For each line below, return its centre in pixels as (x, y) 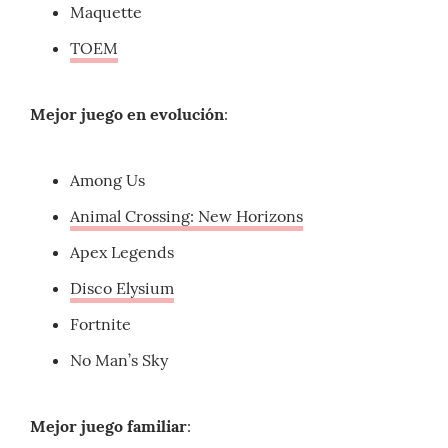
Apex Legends (122, 252)
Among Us (107, 180)
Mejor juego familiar (108, 426)
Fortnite (100, 324)
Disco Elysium (122, 288)
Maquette (106, 12)
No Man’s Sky (119, 360)
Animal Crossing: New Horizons (186, 216)
